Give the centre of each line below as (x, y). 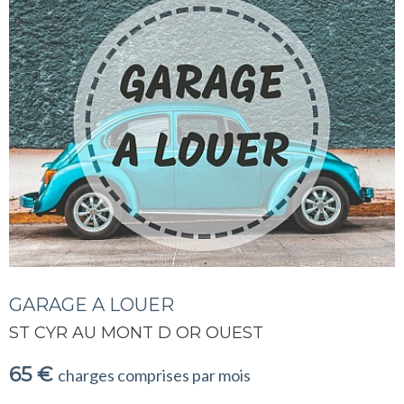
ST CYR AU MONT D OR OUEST (136, 332)
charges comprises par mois (154, 375)
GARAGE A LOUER (92, 304)
